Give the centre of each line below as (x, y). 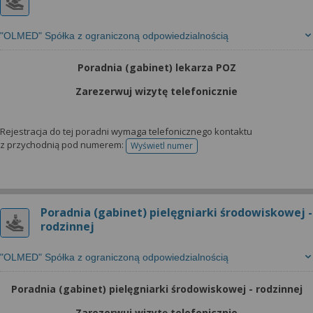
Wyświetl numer (162, 146)
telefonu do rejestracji (204, 150)
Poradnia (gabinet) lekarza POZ (156, 67)
